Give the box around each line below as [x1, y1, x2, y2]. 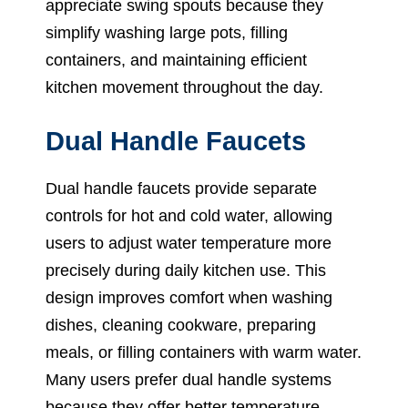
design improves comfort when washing [46, 288, 332, 307]
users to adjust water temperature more [46, 233, 331, 252]
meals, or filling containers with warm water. [46, 342, 362, 362]
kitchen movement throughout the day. [46, 77, 323, 97]
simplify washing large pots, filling [46, 23, 288, 42]
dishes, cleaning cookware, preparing [46, 315, 316, 334]
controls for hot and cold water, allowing [46, 206, 332, 225]
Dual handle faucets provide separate [46, 178, 317, 198]
